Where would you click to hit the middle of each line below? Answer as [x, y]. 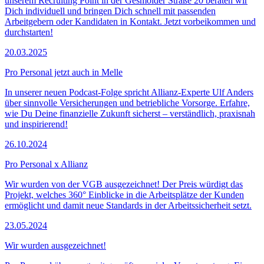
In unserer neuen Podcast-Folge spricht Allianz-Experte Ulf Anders [129, 92]
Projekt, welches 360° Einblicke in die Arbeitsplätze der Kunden [124, 194]
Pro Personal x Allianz [46, 164]
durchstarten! [29, 32]
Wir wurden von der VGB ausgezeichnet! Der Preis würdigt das [124, 184]
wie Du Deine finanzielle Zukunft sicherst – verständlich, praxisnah [130, 113]
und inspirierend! [36, 124]
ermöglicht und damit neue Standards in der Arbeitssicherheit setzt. [128, 205]
